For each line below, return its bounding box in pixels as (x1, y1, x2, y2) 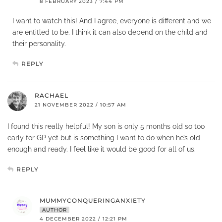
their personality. (12, 39, 66, 48)
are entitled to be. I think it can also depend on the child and (12, 28, 208, 36)
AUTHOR (42, 206, 67, 213)
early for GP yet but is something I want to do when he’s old (7, 133, 200, 142)
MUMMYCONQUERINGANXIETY (40, 196, 146, 204)
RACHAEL (35, 91, 68, 99)
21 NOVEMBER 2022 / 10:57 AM (35, 101, 126, 108)
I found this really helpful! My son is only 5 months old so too (7, 122, 205, 130)
